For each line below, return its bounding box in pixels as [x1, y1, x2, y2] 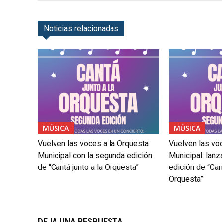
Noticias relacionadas [44, 24, 118, 34]
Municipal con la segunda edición [38, 150, 152, 160]
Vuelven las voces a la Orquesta [38, 138, 149, 148]
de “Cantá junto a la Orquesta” [38, 162, 139, 172]
